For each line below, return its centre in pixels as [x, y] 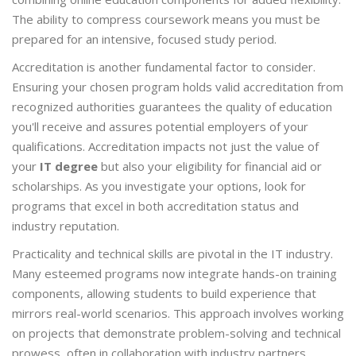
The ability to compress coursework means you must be [166, 19]
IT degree [69, 166]
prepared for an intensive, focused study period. [144, 39]
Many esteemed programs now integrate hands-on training [174, 274]
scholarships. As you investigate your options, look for [159, 186]
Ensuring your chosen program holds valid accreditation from [178, 87]
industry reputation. [66, 226]
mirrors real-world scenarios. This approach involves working [178, 313]
